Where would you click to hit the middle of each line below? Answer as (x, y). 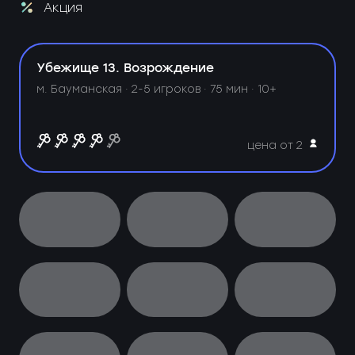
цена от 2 (275, 145)
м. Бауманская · (84, 89)
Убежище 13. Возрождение (126, 69)
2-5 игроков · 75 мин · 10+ (204, 89)
